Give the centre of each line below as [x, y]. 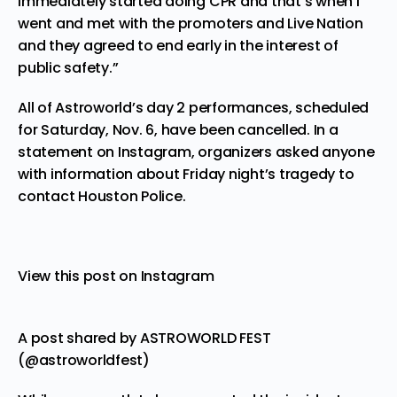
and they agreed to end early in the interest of [178, 45]
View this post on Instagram [116, 276]
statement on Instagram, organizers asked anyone [196, 152]
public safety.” [68, 67]
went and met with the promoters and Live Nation [191, 23]
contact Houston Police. [102, 196]
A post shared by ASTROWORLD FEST [144, 338]
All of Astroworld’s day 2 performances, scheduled [194, 107]
